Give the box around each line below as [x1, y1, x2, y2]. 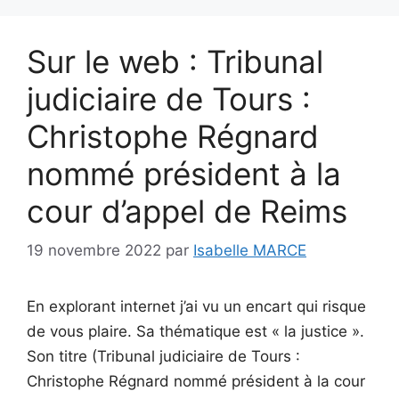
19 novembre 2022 [27, 241, 161, 259]
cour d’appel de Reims [27, 191, 347, 230]
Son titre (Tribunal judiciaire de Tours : [27, 347, 300, 365]
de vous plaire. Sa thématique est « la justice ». [27, 322, 364, 340]
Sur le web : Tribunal [27, 42, 323, 80]
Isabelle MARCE [193, 241, 306, 259]
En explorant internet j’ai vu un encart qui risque [27, 297, 366, 315]
